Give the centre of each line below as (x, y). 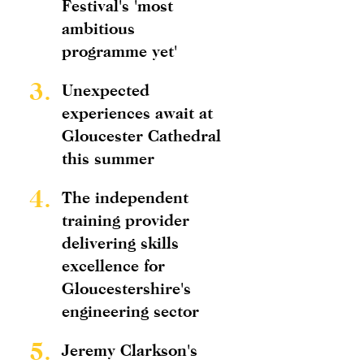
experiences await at (137, 113)
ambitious (98, 28)
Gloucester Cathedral (141, 135)
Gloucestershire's (126, 288)
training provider (126, 220)
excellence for (113, 265)
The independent (125, 197)
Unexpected (106, 90)
